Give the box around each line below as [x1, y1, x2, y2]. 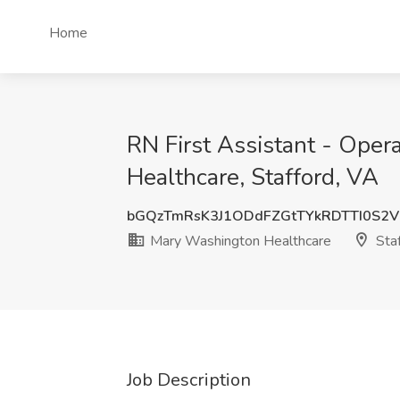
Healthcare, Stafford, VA [127, 162, 379, 193]
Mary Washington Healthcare [146, 231, 331, 251]
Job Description [127, 368, 251, 392]
